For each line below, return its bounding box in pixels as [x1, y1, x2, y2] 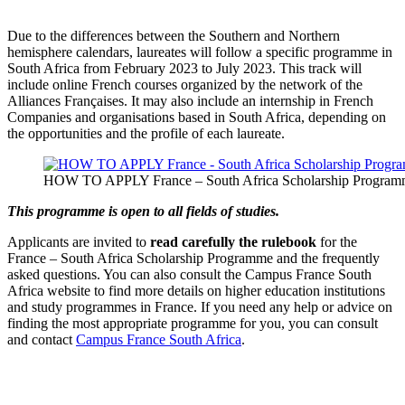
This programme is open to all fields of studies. [7, 203, 279, 220]
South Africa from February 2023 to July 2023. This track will [7, 61, 362, 77]
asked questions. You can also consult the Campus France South [7, 267, 372, 283]
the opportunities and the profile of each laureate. [7, 126, 285, 142]
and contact [7, 332, 76, 348]
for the [320, 234, 357, 250]
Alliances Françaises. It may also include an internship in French [7, 93, 373, 109]
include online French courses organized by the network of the [7, 77, 363, 93]
